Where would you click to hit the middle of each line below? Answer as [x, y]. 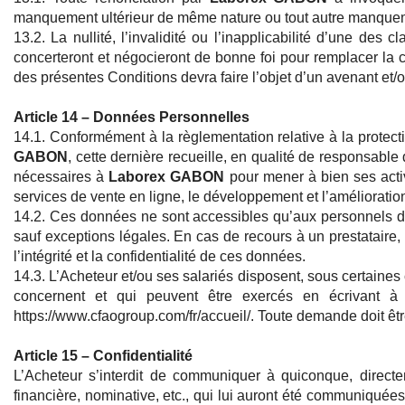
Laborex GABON [167, 177]
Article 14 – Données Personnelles [132, 118]
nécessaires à [61, 177]
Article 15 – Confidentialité [103, 356]
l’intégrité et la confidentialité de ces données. [160, 257]
